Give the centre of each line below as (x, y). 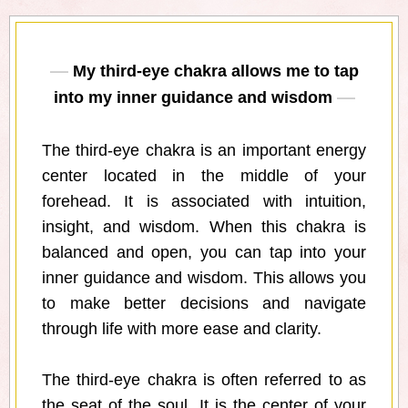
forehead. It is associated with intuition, (204, 202)
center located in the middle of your (204, 176)
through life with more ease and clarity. (182, 329)
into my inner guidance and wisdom (193, 98)
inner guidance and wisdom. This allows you (204, 278)
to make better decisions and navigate (204, 304)
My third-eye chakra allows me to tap (215, 71)
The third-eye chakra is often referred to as (204, 380)
